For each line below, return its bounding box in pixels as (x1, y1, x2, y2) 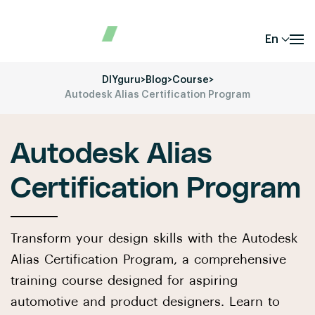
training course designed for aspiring (11, 274, 238, 288)
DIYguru (101, 75, 141, 85)
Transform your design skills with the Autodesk (11, 232, 297, 245)
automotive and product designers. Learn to (11, 295, 280, 309)
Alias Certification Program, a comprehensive (11, 253, 286, 266)
